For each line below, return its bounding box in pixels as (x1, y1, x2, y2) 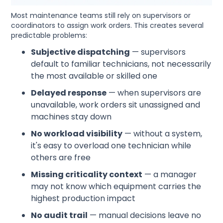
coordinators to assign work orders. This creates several (11, 20, 204, 30)
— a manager (142, 168, 197, 180)
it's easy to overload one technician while (31, 139, 192, 151)
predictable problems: (11, 30, 88, 40)
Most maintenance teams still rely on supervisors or (11, 10, 191, 20)
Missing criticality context (31, 168, 143, 180)
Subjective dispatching (31, 46, 130, 58)
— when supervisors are (107, 87, 202, 99)
